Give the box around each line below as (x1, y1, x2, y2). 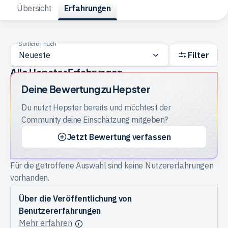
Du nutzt (21, 102, 53, 113)
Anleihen (10, 123, 43, 134)
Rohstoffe (10, 52, 49, 63)
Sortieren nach (18, 40, 56, 48)
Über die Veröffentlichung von (19, 193, 132, 204)
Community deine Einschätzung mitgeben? (21, 115, 168, 125)
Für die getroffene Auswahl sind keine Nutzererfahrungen (10, 160, 214, 171)
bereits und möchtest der (81, 102, 171, 113)
